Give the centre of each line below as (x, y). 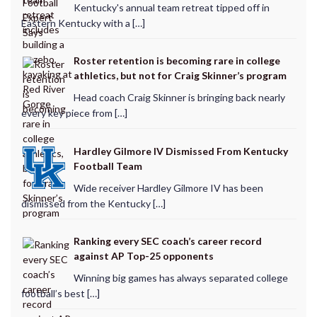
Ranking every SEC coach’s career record (167, 241)
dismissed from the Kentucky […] (93, 203)
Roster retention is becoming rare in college (177, 61)
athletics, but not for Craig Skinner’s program (180, 76)
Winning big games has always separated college (180, 278)
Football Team (108, 166)
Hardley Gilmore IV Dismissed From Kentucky (180, 151)
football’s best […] (60, 294)
